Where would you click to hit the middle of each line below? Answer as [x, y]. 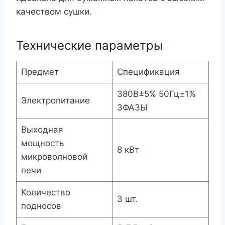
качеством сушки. [54, 11]
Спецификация [148, 72]
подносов [41, 206]
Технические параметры [89, 45]
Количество [45, 192]
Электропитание [55, 100]
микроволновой [54, 156]
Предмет [40, 72]
